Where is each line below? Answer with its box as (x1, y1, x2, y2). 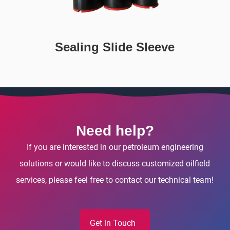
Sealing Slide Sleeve (55, 40, 175, 54)
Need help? (75, 122, 154, 139)
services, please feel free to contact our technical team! (16, 175, 214, 185)
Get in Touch (90, 218, 136, 228)
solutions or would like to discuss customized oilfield (20, 158, 210, 168)
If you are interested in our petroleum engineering (26, 142, 203, 152)
